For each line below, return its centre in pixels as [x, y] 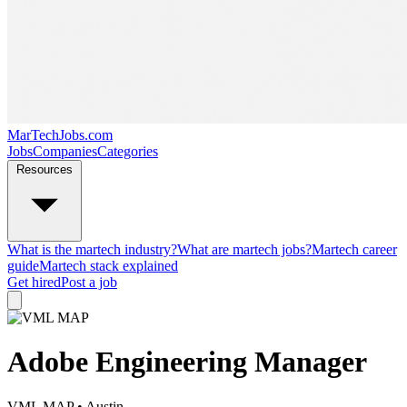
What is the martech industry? [92, 249]
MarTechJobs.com [60, 135]
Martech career [354, 249]
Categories [128, 151]
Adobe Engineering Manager [187, 362]
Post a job [89, 282]
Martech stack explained [109, 266]
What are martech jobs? [244, 249]
